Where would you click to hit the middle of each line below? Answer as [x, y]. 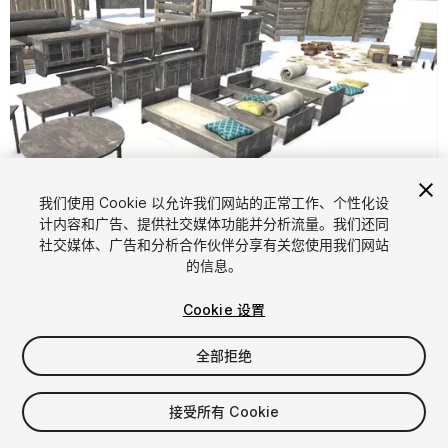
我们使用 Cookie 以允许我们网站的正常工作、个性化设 [213, 202]
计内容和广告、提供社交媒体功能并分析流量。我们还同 [213, 223]
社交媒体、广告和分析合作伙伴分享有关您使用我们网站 [213, 244]
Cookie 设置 [224, 309]
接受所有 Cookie [224, 411]
